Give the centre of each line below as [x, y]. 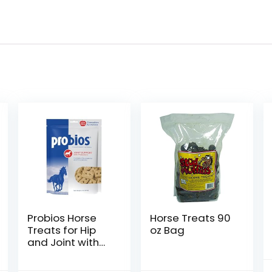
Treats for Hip [61, 230]
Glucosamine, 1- [67, 254]
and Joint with [63, 242]
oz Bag [168, 230]
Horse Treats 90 [191, 218]
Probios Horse [62, 218]
